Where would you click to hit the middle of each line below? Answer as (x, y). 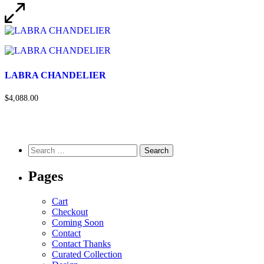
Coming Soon (78, 223)
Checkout (70, 212)
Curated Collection (87, 255)
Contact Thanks (81, 244)
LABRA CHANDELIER (55, 75)
